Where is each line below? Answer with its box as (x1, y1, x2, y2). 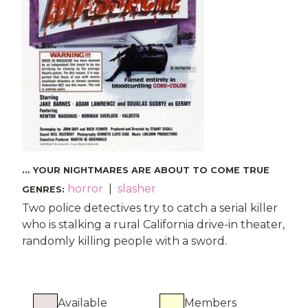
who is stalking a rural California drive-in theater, (22, 218, 285, 231)
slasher (118, 182, 156, 195)
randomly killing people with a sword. (22, 234, 227, 247)
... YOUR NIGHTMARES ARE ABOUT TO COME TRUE (22, 165, 269, 175)
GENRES (22, 184, 62, 195)
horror (67, 182, 103, 195)
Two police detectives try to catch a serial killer (22, 201, 278, 214)
